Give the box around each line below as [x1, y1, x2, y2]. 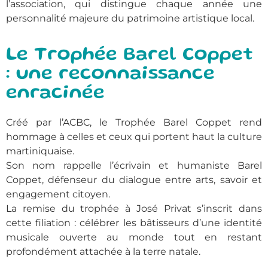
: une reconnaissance [6, 66, 215, 84]
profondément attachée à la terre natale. [6, 246, 200, 258]
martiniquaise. [6, 145, 74, 157]
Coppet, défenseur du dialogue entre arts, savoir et [6, 174, 262, 186]
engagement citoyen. [6, 188, 110, 200]
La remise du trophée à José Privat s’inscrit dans [6, 203, 262, 215]
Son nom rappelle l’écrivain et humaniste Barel [6, 160, 262, 172]
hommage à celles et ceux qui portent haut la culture [6, 131, 262, 143]
